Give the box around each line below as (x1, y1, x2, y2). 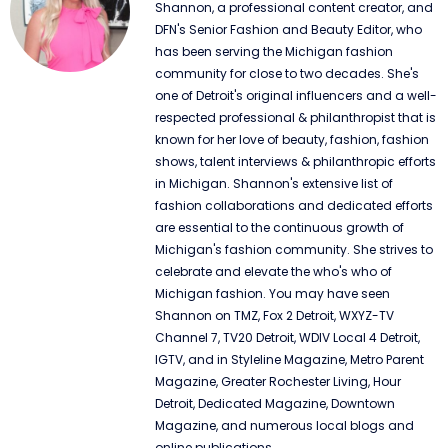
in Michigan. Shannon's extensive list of (155, 174, 393, 192)
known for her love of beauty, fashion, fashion (155, 130, 429, 148)
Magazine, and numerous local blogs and (155, 416, 414, 434)
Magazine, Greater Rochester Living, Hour (155, 372, 401, 390)
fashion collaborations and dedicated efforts (155, 196, 433, 214)
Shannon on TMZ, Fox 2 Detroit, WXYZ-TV (155, 306, 394, 324)
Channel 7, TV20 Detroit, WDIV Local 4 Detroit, (155, 328, 420, 346)
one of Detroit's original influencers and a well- (155, 86, 437, 104)
